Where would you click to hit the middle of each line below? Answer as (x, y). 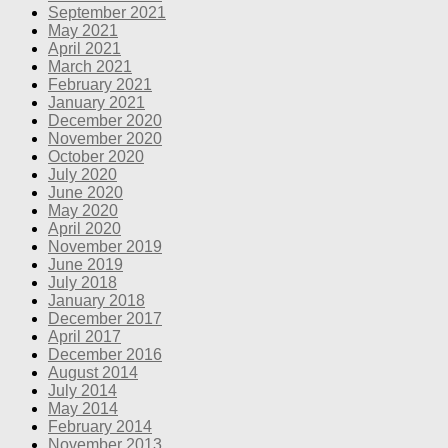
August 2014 (93, 372)
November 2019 (105, 246)
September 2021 (107, 12)
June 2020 (85, 192)
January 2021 (96, 102)
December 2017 (105, 318)
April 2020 (84, 228)
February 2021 (100, 84)
